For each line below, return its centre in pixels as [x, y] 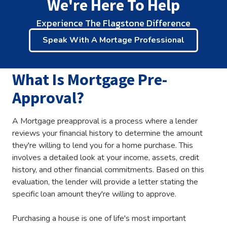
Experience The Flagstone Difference [113, 23]
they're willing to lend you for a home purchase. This [103, 145]
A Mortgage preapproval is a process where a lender [105, 121]
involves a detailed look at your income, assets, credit [106, 158]
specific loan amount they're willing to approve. [94, 194]
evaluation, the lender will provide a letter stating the [105, 182]
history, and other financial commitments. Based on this [108, 170]
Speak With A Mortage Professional [113, 40]
